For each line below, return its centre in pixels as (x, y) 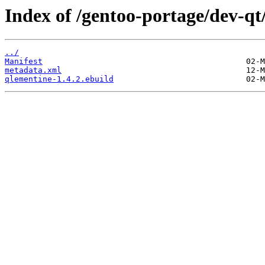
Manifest (24, 62)
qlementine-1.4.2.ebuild (59, 79)
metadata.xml (33, 70)
